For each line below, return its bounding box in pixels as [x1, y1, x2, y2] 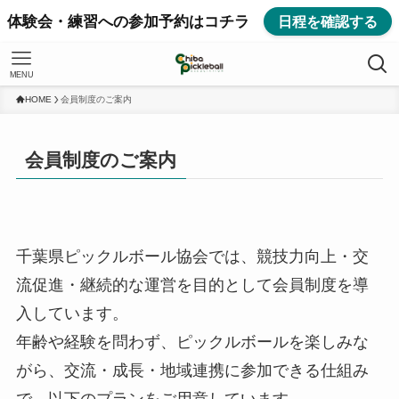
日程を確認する [278, 13, 379, 29]
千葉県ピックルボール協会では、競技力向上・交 [15, 248, 369, 266]
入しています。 [15, 305, 128, 323]
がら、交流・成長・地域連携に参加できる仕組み [15, 362, 369, 380]
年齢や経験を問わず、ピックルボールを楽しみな [15, 333, 369, 352]
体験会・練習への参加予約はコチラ [6, 12, 249, 30]
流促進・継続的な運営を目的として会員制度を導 [15, 276, 369, 295]
